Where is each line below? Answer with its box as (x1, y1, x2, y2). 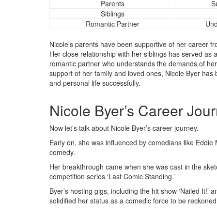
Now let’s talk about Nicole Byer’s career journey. (49, 123, 199, 133)
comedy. (49, 147, 75, 157)
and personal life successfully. (49, 78, 140, 88)
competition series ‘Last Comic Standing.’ (49, 171, 175, 181)
